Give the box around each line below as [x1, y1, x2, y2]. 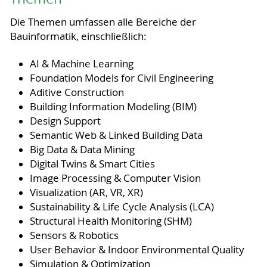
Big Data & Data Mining [29, 142, 135, 156]
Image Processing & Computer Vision [29, 171, 201, 185]
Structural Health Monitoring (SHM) [29, 214, 192, 228]
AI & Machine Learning [29, 57, 133, 70]
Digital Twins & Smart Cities [29, 157, 155, 170]
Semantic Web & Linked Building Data [29, 128, 203, 142]
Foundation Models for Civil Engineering [29, 71, 213, 85]
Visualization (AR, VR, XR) [29, 185, 143, 199]
